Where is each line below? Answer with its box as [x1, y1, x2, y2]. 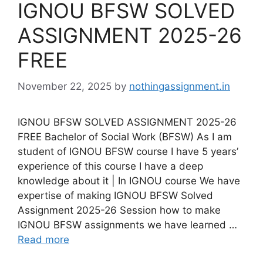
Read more [18, 233, 69, 245]
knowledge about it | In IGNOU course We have [18, 174, 240, 187]
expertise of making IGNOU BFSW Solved [18, 189, 213, 201]
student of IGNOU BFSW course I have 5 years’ [18, 145, 238, 157]
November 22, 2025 [18, 80, 112, 92]
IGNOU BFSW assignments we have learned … [18, 218, 237, 231]
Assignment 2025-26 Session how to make [18, 204, 221, 216]
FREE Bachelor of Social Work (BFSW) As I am [18, 130, 232, 143]
